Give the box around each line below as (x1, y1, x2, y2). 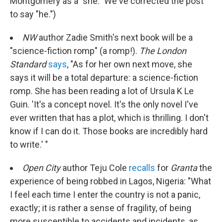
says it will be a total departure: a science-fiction (10, 72, 198, 83)
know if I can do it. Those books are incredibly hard (10, 126, 208, 136)
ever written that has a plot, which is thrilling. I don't (10, 112, 209, 123)
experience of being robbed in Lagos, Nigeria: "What (10, 176, 211, 186)
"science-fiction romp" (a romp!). (10, 46, 139, 56)
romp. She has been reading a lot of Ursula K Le (10, 86, 194, 96)
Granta (170, 163, 197, 173)
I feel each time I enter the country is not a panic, (10, 189, 200, 200)
